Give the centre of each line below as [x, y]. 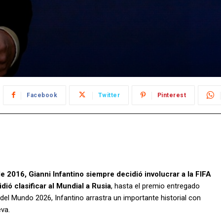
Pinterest [171, 95]
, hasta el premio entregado [155, 186]
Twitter [109, 95]
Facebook [42, 95]
